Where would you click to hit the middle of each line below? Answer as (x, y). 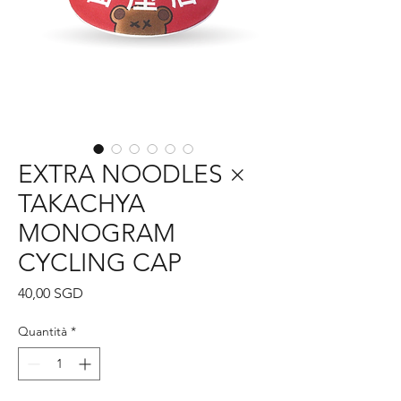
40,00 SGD (51, 293)
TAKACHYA (81, 204)
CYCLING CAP (100, 263)
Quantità (43, 331)
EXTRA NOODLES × (132, 174)
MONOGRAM (97, 233)
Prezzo (103, 292)
